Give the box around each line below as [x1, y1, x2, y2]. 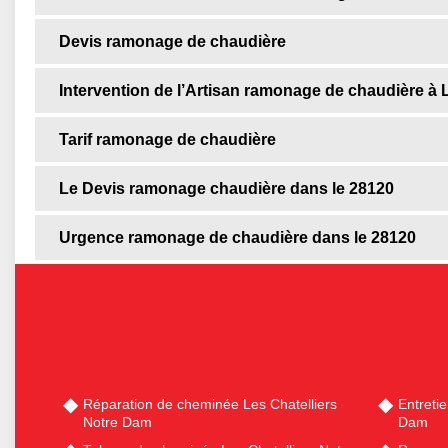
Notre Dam [83, 414, 152, 431]
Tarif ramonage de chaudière [59, 131, 276, 149]
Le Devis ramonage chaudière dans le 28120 [59, 180, 394, 198]
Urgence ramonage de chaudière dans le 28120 [59, 229, 416, 247]
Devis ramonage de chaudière [59, 33, 286, 51]
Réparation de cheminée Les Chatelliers [83, 396, 337, 413]
